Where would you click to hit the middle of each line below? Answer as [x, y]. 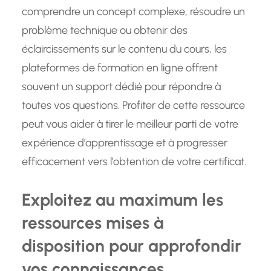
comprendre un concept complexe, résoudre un [133, 12]
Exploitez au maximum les [122, 200]
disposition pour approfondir [132, 246]
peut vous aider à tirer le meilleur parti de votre [130, 124]
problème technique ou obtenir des [105, 31]
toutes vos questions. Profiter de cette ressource [133, 106]
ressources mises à [93, 223]
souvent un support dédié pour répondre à [121, 87]
